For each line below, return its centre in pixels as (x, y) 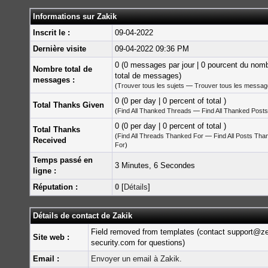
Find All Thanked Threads (154, 111)
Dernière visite (60, 49)
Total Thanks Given (68, 105)
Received (50, 140)
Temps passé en (63, 160)
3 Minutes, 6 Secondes (155, 165)
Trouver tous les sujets (151, 86)
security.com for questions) (138, 243)
